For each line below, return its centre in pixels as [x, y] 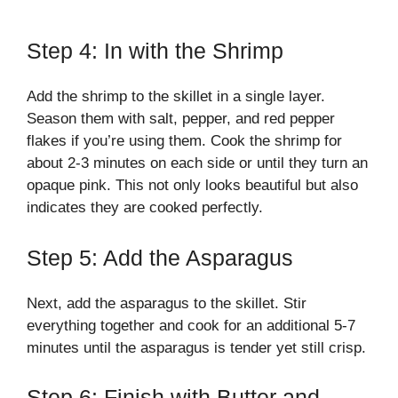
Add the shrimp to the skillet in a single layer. [176, 96]
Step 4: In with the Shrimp [155, 51]
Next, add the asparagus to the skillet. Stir [167, 303]
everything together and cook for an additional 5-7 [191, 325]
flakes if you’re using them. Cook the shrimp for [184, 141]
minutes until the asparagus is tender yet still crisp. [196, 347]
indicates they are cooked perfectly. [145, 207]
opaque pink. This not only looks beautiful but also [192, 185]
